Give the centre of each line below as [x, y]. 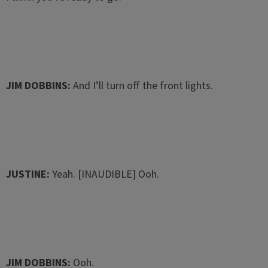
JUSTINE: [28, 174]
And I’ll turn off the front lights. [141, 86]
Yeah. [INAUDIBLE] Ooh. [104, 174]
